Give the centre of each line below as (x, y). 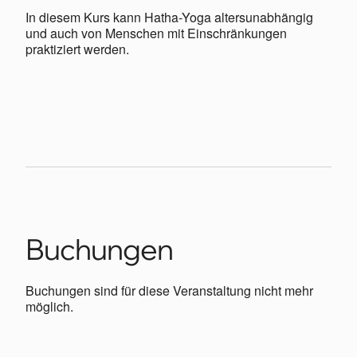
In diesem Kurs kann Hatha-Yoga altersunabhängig (169, 17)
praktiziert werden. (77, 49)
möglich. (49, 306)
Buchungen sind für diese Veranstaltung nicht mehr (169, 290)
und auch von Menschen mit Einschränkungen (156, 33)
